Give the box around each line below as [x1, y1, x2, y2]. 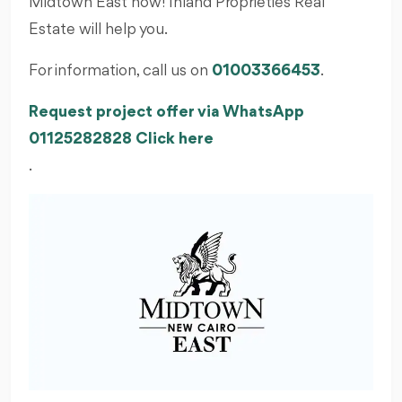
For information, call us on [29, 63, 212, 80]
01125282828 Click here [29, 131, 214, 148]
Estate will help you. [29, 22, 168, 39]
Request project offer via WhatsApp [29, 104, 304, 121]
